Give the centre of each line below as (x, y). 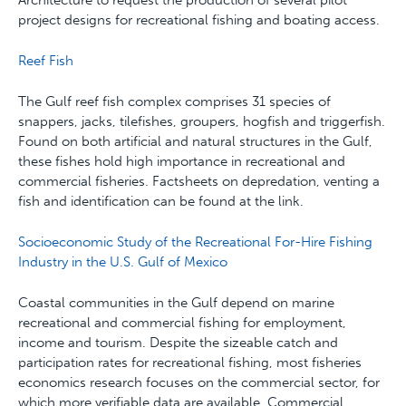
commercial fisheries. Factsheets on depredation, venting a (199, 181)
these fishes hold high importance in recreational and (182, 161)
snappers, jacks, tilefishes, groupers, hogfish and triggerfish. (202, 121)
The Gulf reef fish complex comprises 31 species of (174, 101)
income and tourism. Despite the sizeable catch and (178, 343)
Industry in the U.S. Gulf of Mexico (123, 262)
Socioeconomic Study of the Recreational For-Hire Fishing (195, 242)
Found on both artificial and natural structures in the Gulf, (195, 141)
